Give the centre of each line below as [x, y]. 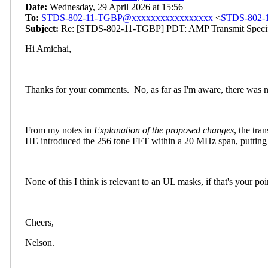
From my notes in [60, 130]
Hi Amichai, [50, 48]
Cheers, [41, 222]
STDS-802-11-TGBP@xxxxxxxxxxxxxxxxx [127, 17]
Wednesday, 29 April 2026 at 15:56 [117, 7]
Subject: [43, 28]
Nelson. [40, 242]
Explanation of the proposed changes [164, 130]
